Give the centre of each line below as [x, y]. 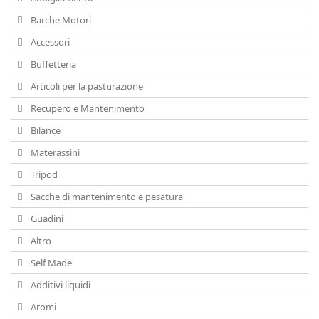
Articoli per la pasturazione [86, 86]
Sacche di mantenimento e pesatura [106, 197]
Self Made [50, 263]
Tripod [43, 174]
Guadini [46, 219]
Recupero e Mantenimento [87, 108]
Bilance [45, 130]
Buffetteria [52, 64]
